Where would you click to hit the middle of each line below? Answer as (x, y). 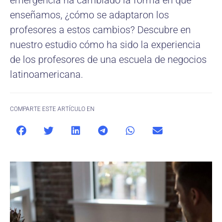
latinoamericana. (47, 74)
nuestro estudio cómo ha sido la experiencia (105, 45)
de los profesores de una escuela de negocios (108, 59)
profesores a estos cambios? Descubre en (100, 30)
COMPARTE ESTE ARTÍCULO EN (52, 109)
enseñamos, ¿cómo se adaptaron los (89, 15)
